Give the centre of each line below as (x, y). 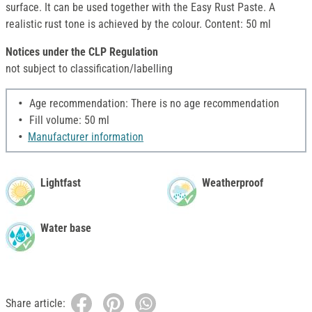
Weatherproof (233, 183)
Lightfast (61, 183)
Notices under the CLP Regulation (82, 52)
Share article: (36, 304)
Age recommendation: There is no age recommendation (153, 104)
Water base (66, 228)
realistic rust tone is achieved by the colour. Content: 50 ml (138, 24)
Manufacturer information (86, 137)
